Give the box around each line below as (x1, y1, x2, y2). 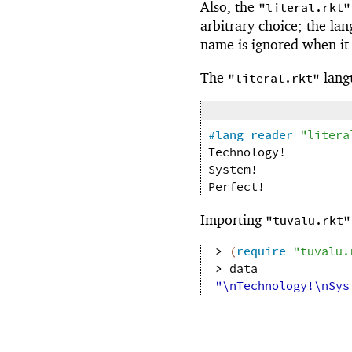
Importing (200, 211, 266, 228)
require (236, 243, 286, 260)
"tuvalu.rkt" (266, 212, 350, 229)
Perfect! (207, 179, 265, 196)
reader (250, 127, 293, 145)
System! (207, 162, 258, 179)
